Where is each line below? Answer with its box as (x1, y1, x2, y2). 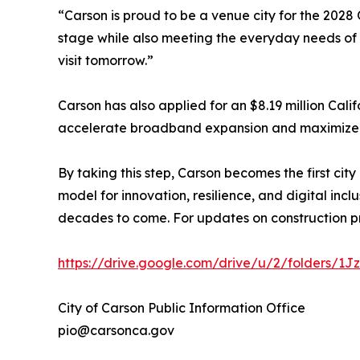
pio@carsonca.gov (58, 322, 174, 339)
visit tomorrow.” (58, 52, 153, 69)
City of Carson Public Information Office (58, 300, 305, 317)
